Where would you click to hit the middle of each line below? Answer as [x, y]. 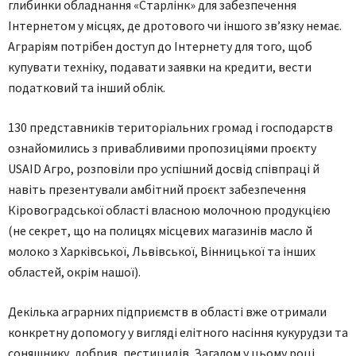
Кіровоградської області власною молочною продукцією [169, 209]
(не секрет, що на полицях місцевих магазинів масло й [160, 230]
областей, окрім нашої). [74, 271]
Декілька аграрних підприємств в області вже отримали [167, 311]
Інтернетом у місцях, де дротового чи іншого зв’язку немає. [175, 25]
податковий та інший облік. [87, 87]
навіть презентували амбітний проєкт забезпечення [157, 189]
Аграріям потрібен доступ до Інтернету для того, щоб [160, 46]
